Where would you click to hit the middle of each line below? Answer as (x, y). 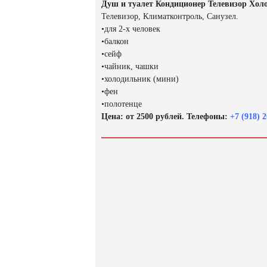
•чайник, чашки (130, 67)
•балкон (115, 42)
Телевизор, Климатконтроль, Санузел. (170, 17)
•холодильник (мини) (140, 79)
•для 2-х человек (131, 29)
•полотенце (122, 104)
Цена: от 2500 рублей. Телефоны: (164, 117)
